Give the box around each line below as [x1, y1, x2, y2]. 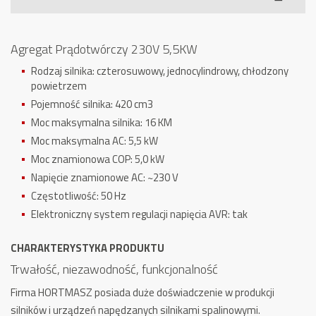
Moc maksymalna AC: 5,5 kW [31, 133, 158, 149]
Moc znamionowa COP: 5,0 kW [31, 151, 164, 167]
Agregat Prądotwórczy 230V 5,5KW [11, 39, 197, 59]
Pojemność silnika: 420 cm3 [31, 96, 153, 112]
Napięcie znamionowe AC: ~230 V [31, 169, 178, 186]
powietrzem [31, 78, 87, 94]
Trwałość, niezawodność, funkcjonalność [11, 260, 218, 279]
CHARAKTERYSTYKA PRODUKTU [11, 240, 164, 256]
